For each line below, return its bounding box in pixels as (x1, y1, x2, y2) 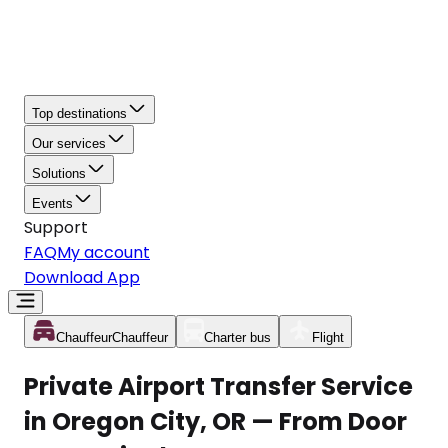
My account (57, 241, 150, 264)
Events (32, 196, 73, 211)
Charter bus (204, 330, 271, 345)
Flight (312, 330, 344, 345)
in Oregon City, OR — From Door (24, 404, 407, 438)
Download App (24, 266, 140, 289)
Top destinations (32, 106, 127, 121)
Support (24, 216, 88, 239)
